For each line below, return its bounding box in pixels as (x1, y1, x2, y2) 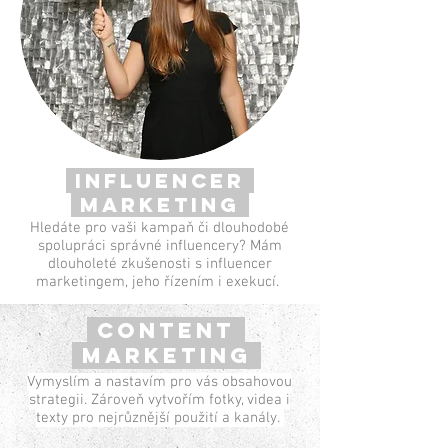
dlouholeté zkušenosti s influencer (47, 255, 272, 273)
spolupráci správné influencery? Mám (37, 237, 282, 255)
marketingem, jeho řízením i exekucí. (36, 273, 283, 291)
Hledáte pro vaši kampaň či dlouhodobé (30, 219, 289, 237)
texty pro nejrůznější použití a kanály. (35, 409, 284, 427)
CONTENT (87, 317, 245, 344)
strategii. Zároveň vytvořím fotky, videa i (29, 391, 290, 409)
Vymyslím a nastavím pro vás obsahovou (27, 373, 292, 391)
